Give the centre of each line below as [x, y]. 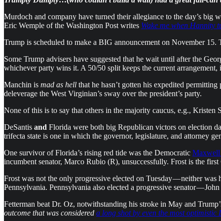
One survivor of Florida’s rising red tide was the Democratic [98, 152]
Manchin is [22, 84]
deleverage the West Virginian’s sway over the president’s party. [103, 93]
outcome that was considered [50, 213]
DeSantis [19, 127]
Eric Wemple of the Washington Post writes [73, 25]
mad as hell [58, 84]
